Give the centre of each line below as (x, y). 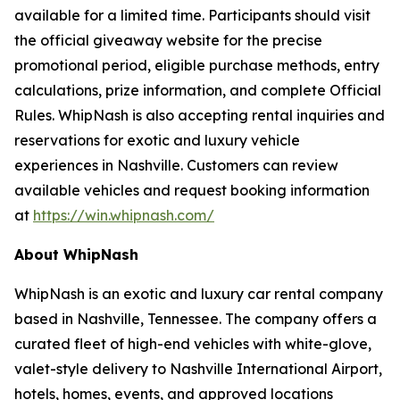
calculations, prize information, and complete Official (198, 90)
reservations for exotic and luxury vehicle (157, 140)
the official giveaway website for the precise (168, 40)
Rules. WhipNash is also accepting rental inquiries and (200, 115)
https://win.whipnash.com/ (124, 215)
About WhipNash (76, 254)
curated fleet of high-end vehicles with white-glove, (193, 344)
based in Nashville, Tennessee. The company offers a (196, 319)
